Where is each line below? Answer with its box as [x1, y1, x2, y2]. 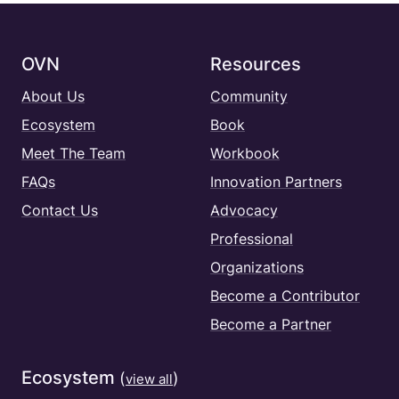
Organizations [210, 258, 304, 277]
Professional [210, 230, 293, 248]
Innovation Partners [210, 173, 342, 191]
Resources [210, 53, 301, 76]
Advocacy [210, 201, 278, 220]
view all [126, 370, 173, 388]
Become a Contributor [210, 287, 360, 305]
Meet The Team [21, 144, 126, 163]
